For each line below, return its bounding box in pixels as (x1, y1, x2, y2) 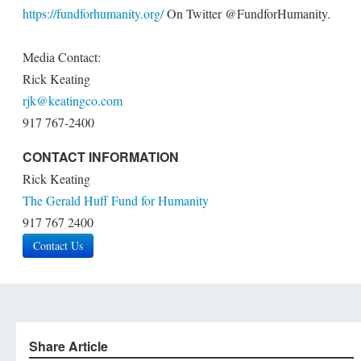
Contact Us (33, 238, 83, 254)
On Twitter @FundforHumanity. (164, 5, 330, 22)
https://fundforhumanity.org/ (23, 5, 164, 22)
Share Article (29, 337, 108, 356)
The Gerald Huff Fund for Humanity (23, 192, 209, 209)
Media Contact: (23, 48, 101, 65)
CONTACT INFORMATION (23, 147, 179, 166)
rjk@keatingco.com (23, 92, 122, 109)
